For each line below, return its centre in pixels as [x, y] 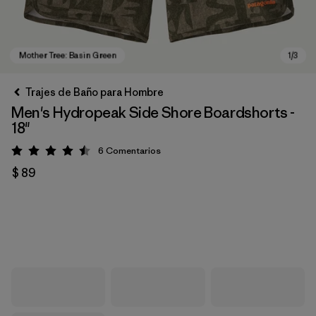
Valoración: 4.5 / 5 [95, 153]
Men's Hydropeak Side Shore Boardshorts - [153, 113]
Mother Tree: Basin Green [97, 214]
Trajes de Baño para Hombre [95, 92]
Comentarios [133, 151]
